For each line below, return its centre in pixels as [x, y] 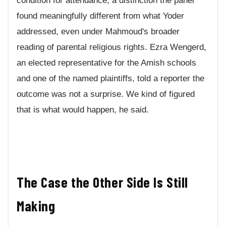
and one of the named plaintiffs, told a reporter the [110, 78]
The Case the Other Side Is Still [102, 182]
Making [36, 206]
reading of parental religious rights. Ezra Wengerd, [111, 47]
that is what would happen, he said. [83, 109]
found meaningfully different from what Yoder [100, 16]
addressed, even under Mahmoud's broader [98, 31]
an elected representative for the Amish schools [106, 63]
